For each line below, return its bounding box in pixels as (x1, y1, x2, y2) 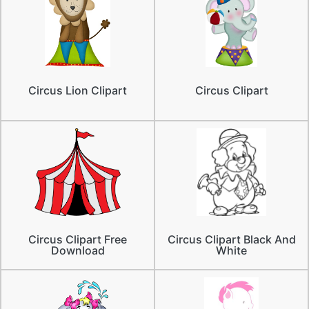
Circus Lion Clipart (28, 83, 127, 97)
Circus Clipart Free (28, 232, 127, 246)
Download (50, 243, 105, 257)
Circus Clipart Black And (167, 232, 296, 246)
